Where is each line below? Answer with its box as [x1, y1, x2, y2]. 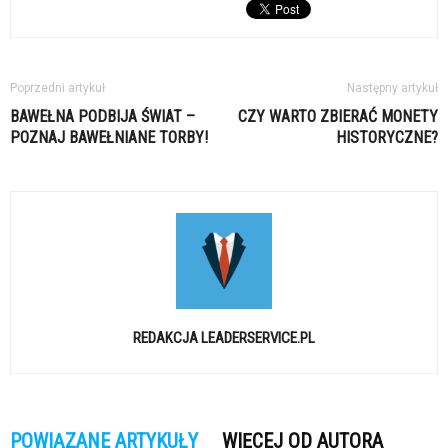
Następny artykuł [347, 81, 438, 96]
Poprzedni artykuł [10, 81, 105, 96]
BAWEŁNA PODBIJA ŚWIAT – [10, 107, 195, 127]
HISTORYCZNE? [336, 128, 438, 148]
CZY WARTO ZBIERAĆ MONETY [238, 107, 438, 127]
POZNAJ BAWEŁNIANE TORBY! [10, 128, 208, 148]
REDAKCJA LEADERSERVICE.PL [133, 329, 315, 348]
